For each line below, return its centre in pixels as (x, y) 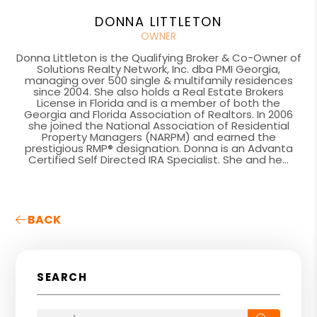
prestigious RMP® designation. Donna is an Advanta (158, 148)
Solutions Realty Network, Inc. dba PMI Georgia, (158, 69)
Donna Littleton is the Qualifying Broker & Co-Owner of (158, 58)
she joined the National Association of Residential (158, 126)
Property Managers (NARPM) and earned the (158, 137)
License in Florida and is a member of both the (158, 103)
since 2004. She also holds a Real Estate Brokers (158, 92)
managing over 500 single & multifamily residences (158, 80)
